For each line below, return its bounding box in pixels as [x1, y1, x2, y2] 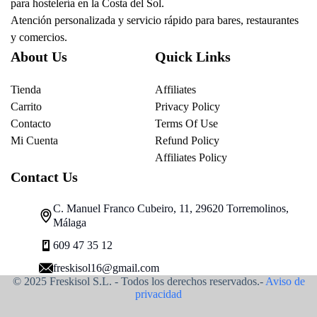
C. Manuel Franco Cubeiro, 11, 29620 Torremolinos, [53, 202, 289, 214]
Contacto [11, 117, 51, 129]
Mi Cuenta [11, 134, 58, 146]
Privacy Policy [155, 100, 220, 113]
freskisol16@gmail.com [53, 261, 159, 274]
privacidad [135, 287, 182, 300]
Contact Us [11, 168, 78, 185]
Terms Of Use [155, 117, 218, 129]
